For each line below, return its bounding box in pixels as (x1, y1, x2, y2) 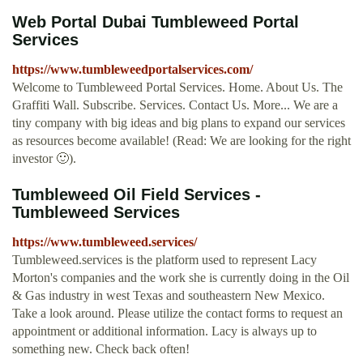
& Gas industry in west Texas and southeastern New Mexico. (12, 288, 325, 303)
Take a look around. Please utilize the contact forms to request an (12, 306, 343, 321)
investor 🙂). (12, 152, 76, 166)
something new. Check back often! (12, 342, 190, 357)
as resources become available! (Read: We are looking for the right (12, 134, 351, 148)
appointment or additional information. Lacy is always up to (12, 324, 317, 339)
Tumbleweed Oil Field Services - (12, 186, 261, 204)
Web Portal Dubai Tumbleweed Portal (12, 13, 299, 32)
